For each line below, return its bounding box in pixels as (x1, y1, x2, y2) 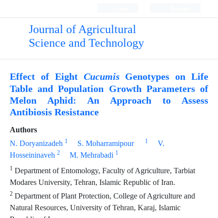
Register (168, 5, 191, 12)
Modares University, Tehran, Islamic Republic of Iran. (10, 178, 175, 187)
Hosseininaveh (10, 150, 55, 160)
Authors (10, 125, 37, 134)
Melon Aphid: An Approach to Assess (10, 95, 208, 106)
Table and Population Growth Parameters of (10, 83, 208, 94)
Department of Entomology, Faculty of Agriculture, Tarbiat (13, 166, 195, 175)
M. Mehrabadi (70, 150, 113, 160)
